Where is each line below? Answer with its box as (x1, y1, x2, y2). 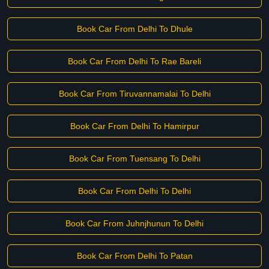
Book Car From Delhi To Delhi (78, 186, 191, 196)
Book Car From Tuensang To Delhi (68, 154, 201, 163)
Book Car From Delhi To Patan (76, 251, 193, 261)
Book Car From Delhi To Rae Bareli (68, 56, 201, 66)
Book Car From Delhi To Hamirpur (70, 121, 199, 131)
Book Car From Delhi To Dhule (76, 24, 193, 34)
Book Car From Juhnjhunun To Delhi (65, 219, 204, 228)
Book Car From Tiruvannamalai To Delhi (58, 89, 211, 98)
